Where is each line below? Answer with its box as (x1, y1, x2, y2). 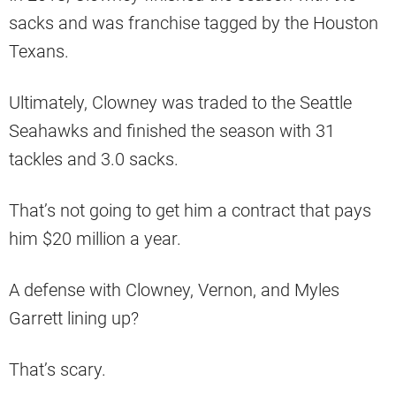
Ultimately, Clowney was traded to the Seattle (9, 91, 352, 113)
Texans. (9, 40, 69, 62)
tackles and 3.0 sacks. (9, 148, 179, 170)
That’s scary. (9, 358, 110, 380)
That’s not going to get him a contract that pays (9, 199, 371, 221)
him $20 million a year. (9, 227, 186, 249)
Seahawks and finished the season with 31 (9, 119, 335, 141)
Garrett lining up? (9, 307, 139, 329)
